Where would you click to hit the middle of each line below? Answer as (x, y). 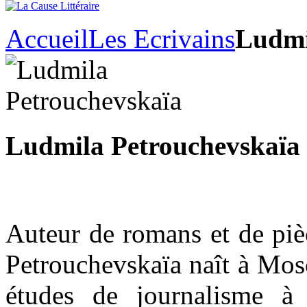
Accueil (47, 39)
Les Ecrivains (162, 39)
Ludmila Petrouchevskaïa (153, 146)
